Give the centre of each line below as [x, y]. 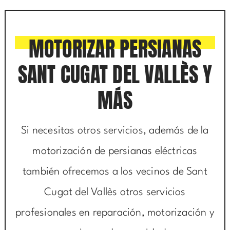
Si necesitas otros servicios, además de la [115, 131]
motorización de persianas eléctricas [115, 152]
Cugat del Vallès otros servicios [115, 193]
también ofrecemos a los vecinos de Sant [115, 172]
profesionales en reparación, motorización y [115, 213]
